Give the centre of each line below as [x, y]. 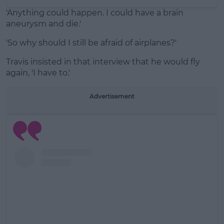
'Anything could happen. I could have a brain [95, 12]
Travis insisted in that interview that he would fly [103, 61]
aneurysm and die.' [43, 23]
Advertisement [112, 96]
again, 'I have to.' [38, 72]
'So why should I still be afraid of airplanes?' [91, 42]
